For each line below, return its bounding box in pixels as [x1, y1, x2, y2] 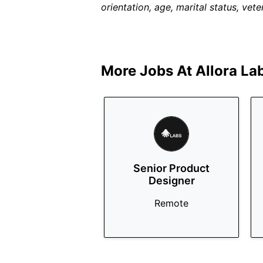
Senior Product [133, 162, 210, 174]
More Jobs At [101, 62, 195, 79]
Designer [148, 174, 195, 187]
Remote [154, 197, 188, 209]
